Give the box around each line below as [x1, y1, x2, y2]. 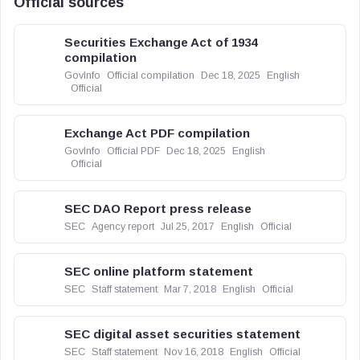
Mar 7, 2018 [164, 284, 216, 295]
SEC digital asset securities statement [64, 327, 301, 341]
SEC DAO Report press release [64, 202, 252, 215]
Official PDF [107, 145, 160, 157]
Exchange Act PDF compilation [64, 126, 250, 140]
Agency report [92, 221, 154, 232]
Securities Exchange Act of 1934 [64, 35, 257, 49]
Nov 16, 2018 [164, 346, 223, 358]
